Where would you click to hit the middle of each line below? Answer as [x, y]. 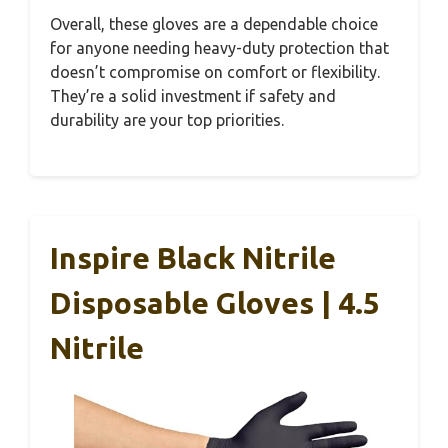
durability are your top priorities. [167, 120]
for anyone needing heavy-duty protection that [219, 48]
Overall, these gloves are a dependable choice [214, 24]
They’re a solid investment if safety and [193, 96]
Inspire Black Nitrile [193, 258]
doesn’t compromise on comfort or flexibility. [215, 72]
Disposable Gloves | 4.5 [215, 303]
